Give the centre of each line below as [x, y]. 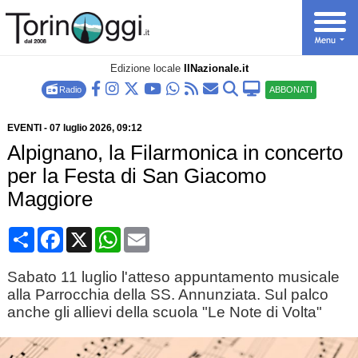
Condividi [61, 233]
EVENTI [24, 128]
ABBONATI [291, 89]
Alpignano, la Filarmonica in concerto [175, 153]
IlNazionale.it [216, 68]
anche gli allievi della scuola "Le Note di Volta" [164, 312]
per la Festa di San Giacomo [136, 176]
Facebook [91, 233]
